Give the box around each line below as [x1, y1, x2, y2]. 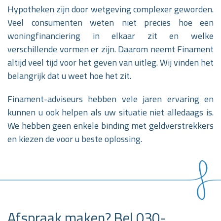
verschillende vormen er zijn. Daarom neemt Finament [7, 41, 214, 57]
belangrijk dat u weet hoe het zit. [7, 68, 131, 84]
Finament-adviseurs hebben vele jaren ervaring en [7, 91, 214, 107]
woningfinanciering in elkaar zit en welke [7, 28, 214, 44]
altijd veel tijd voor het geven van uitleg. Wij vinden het [7, 54, 214, 71]
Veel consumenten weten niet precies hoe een [7, 14, 214, 31]
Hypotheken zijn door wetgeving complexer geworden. [7, 1, 214, 17]
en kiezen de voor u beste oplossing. [7, 131, 142, 147]
